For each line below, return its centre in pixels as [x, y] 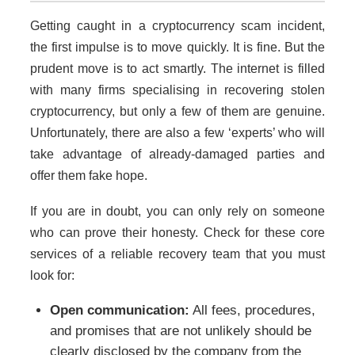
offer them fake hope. [89, 176]
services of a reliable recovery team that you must [177, 254]
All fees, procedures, [252, 311]
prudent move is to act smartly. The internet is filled [177, 69]
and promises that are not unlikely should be [181, 331]
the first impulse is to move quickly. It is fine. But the [177, 48]
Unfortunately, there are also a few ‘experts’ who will [177, 133]
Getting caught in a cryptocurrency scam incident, [177, 26]
